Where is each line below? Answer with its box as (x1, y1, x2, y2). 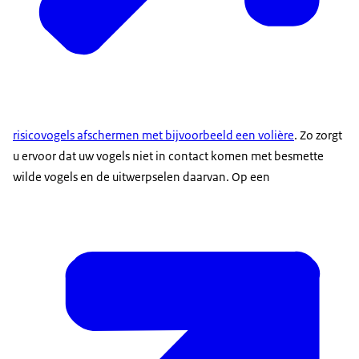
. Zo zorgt (294, 127, 342, 143)
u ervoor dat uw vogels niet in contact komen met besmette (13, 148, 324, 164)
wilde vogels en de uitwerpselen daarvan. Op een (13, 169, 270, 185)
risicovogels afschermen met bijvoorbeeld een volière (13, 127, 294, 143)
